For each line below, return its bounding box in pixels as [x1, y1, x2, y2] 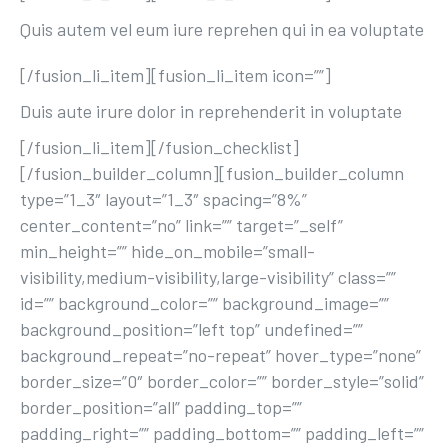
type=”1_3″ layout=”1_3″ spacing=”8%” [20, 188, 307, 210]
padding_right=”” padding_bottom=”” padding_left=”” [20, 422, 424, 444]
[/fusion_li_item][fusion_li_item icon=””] [20, 64, 331, 86]
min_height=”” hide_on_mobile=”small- [20, 240, 315, 262]
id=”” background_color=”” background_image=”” [20, 292, 389, 314]
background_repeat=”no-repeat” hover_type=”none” [20, 344, 421, 366]
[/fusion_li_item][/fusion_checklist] [20, 136, 299, 158]
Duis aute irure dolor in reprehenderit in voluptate [20, 100, 402, 122]
